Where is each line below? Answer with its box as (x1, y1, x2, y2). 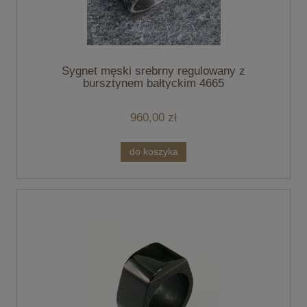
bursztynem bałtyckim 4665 (83, 77, 224, 90)
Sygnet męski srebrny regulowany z (62, 64, 245, 78)
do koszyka (129, 146, 178, 157)
